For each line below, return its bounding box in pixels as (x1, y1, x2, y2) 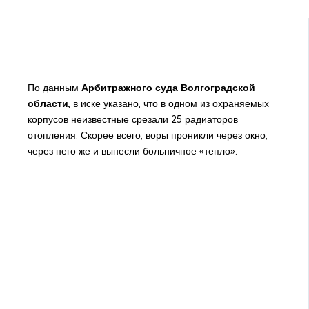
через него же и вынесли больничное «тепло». (27, 144, 237, 157)
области (27, 97, 68, 110)
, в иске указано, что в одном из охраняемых (68, 97, 269, 110)
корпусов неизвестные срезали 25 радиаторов (27, 112, 238, 126)
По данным (27, 81, 81, 94)
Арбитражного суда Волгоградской (81, 81, 255, 94)
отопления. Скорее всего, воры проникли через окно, (27, 128, 268, 141)
